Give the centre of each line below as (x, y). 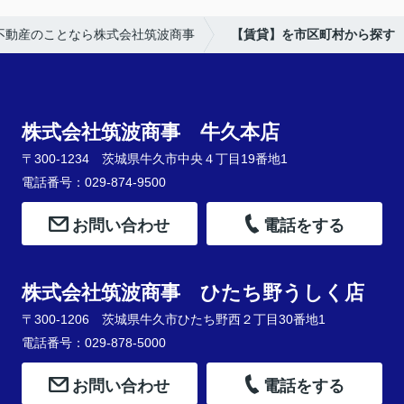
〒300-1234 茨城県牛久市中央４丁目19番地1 (154, 159)
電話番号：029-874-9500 (93, 183)
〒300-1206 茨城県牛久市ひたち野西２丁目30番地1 (173, 320)
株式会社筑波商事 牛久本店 (150, 132)
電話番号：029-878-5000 (93, 342)
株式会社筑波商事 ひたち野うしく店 (193, 293)
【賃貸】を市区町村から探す (313, 34)
